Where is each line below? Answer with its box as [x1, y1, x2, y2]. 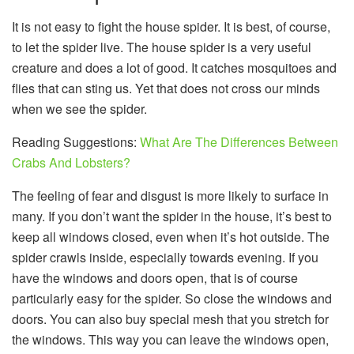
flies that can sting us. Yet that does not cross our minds [12, 78, 320, 97]
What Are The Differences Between [140, 132, 338, 151]
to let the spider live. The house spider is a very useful [12, 37, 311, 56]
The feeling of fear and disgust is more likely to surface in [12, 186, 329, 205]
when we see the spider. [12, 99, 147, 118]
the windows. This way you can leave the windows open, [12, 330, 329, 348]
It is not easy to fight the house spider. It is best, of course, [12, 17, 330, 36]
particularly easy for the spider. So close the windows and [12, 288, 332, 307]
